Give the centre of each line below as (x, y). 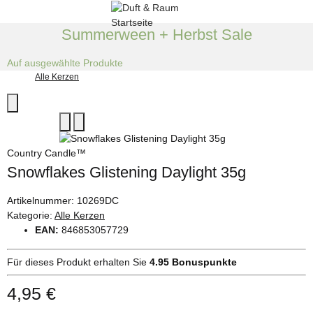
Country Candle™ (46, 153)
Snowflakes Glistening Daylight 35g (126, 172)
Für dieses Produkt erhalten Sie (78, 262)
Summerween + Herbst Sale (156, 35)
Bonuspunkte (203, 262)
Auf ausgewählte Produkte (65, 63)
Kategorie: (31, 215)
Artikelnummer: (42, 200)
